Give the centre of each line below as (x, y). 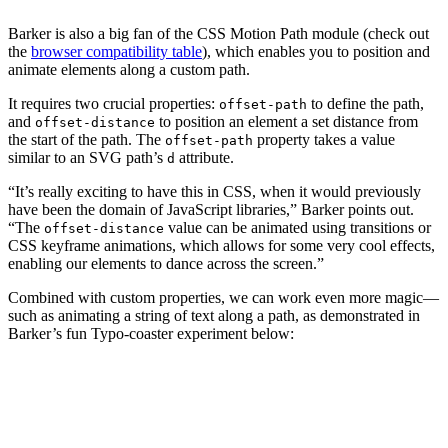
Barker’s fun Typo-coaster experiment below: (151, 333)
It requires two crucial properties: (113, 103)
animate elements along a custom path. (131, 69)
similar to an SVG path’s (87, 157)
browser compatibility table (116, 51)
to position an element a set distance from (286, 121)
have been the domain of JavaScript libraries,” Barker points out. (211, 209)
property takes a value (324, 139)
